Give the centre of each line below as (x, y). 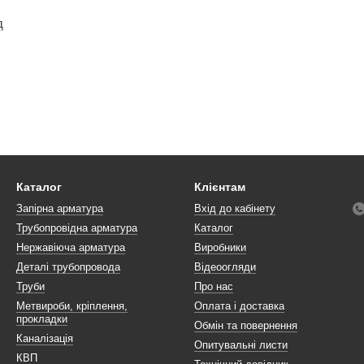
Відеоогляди (225, 267)
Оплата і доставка (239, 306)
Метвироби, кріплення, (72, 306)
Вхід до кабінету (235, 208)
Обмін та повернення (246, 325)
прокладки (42, 319)
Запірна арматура (60, 208)
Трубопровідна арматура (77, 228)
